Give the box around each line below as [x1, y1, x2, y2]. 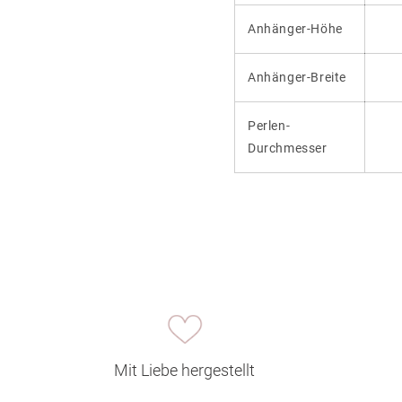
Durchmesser [248, 140, 328, 155]
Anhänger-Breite [248, 69, 346, 84]
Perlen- [248, 118, 291, 133]
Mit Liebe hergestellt [114, 360, 255, 380]
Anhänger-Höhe [248, 21, 343, 36]
